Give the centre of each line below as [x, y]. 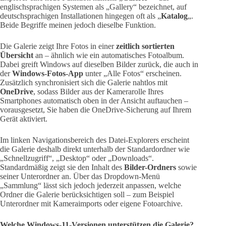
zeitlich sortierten [145, 46]
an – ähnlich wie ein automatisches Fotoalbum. [109, 55]
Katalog [174, 16]
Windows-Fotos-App [48, 74]
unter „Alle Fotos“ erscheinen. [132, 74]
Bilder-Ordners [150, 167]
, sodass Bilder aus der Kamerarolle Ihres [98, 92]
